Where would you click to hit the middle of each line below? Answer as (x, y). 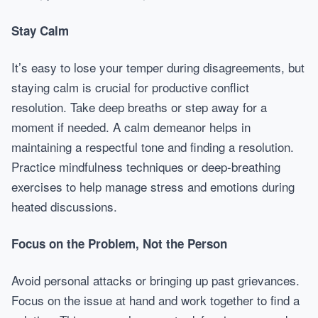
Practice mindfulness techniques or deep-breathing (146, 166)
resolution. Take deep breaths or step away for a (139, 107)
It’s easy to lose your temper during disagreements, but (158, 67)
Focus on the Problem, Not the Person (119, 243)
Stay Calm (40, 31)
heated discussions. (64, 206)
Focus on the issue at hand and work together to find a (155, 300)
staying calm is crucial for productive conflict (130, 87)
